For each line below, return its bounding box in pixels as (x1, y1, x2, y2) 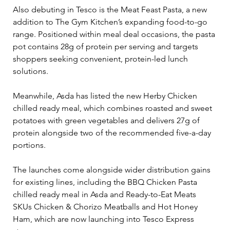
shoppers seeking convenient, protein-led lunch (13, 53, 190, 64)
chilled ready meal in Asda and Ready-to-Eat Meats (13, 189, 198, 199)
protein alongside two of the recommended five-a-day (13, 127, 213, 138)
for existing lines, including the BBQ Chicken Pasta (13, 177, 199, 187)
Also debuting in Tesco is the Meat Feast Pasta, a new (13, 4, 209, 14)
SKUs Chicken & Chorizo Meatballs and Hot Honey (13, 201, 200, 212)
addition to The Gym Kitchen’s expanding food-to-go (13, 16, 209, 27)
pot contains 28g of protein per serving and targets (13, 41, 200, 51)
